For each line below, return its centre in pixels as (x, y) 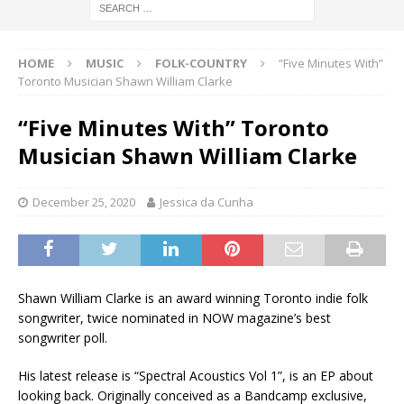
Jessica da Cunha (207, 202)
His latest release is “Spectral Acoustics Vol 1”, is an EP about (196, 376)
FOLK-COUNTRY (201, 64)
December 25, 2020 (84, 202)
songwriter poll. (63, 338)
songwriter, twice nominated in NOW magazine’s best (174, 318)
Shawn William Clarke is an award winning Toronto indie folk (193, 298)
